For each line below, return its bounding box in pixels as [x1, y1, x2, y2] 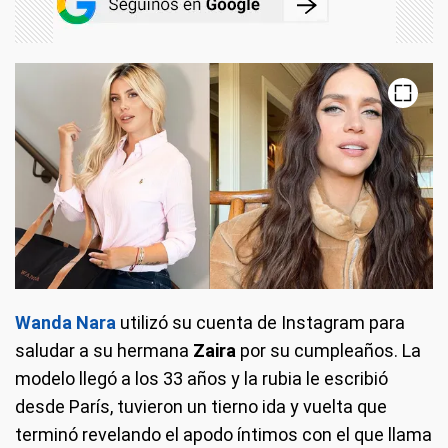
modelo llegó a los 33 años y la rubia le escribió [15, 367, 388, 389]
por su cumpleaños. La [240, 339, 421, 361]
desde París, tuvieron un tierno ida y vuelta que [15, 395, 387, 417]
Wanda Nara [15, 311, 116, 333]
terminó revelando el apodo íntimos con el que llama [15, 423, 432, 445]
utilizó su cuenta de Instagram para [116, 311, 405, 333]
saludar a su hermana [15, 339, 193, 361]
